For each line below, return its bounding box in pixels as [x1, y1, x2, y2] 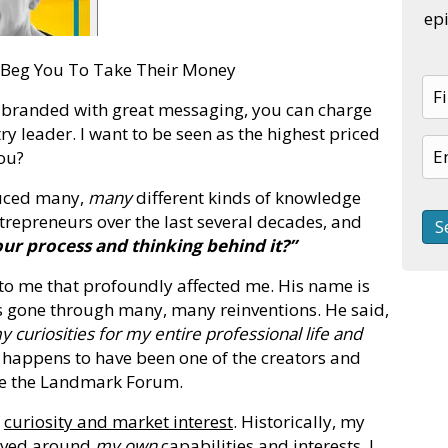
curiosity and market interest [4, 409, 233, 433]
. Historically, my [233, 409, 365, 433]
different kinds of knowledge [132, 185, 361, 209]
